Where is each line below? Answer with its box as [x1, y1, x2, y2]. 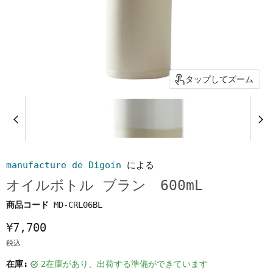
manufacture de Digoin [6, 160, 121, 171]
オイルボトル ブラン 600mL [6, 177, 203, 193]
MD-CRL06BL [54, 200, 102, 210]
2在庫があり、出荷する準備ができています [46, 259, 208, 269]
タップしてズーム [185, 74, 253, 84]
